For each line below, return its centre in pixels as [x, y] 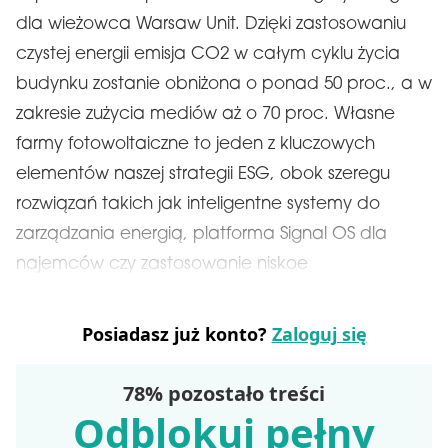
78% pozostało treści [224, 393]
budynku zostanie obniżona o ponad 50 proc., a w [224, 84]
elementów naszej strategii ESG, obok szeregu [203, 174]
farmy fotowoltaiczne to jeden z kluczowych [195, 144]
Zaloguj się [319, 334]
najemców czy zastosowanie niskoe [162, 264]
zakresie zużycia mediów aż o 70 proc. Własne [205, 114]
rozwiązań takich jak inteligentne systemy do [198, 204]
